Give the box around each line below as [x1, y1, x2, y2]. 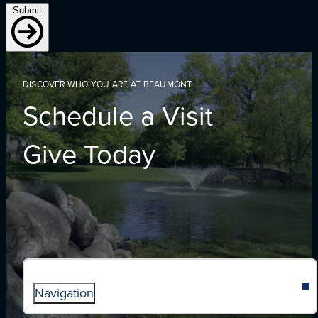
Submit [13, 4, 42, 16]
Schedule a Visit [22, 95, 213, 133]
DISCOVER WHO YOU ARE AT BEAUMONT [22, 77, 192, 90]
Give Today [22, 133, 155, 172]
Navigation [35, 284, 94, 302]
